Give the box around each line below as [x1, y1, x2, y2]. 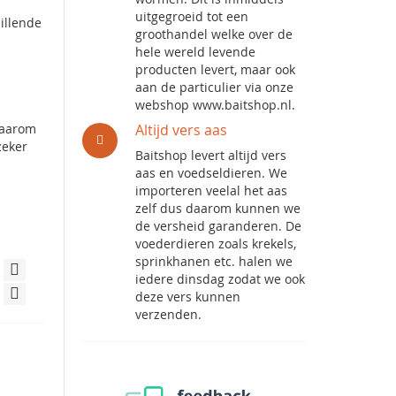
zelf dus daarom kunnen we [135, 200, 301, 217]
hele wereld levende [135, 43, 256, 60]
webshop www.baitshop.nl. [135, 96, 296, 113]
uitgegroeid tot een [135, 8, 249, 25]
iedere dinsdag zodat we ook [135, 270, 306, 287]
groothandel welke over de [135, 26, 293, 42]
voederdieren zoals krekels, [135, 235, 297, 252]
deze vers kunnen [135, 288, 241, 305]
